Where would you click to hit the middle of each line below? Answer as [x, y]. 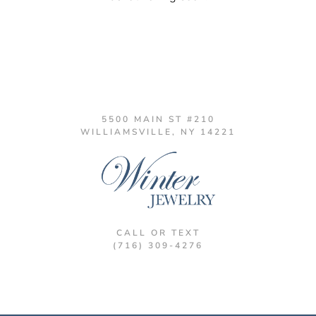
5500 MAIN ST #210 [158, 120]
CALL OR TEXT [158, 232]
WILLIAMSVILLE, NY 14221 [158, 132]
